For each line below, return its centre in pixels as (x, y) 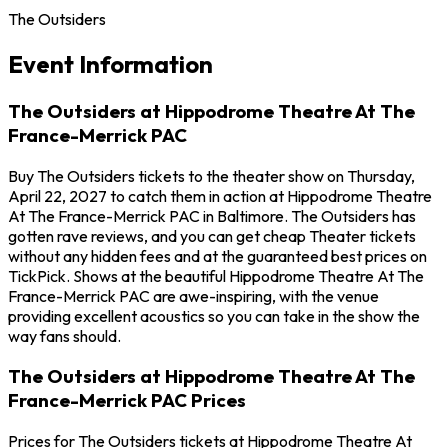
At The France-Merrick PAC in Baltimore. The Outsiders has (212, 215)
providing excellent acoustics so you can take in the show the (214, 315)
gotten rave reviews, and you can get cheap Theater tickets (212, 235)
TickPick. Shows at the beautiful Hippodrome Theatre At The (216, 275)
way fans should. (64, 335)
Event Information (110, 63)
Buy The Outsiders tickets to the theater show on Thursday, (211, 175)
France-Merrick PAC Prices (127, 400)
